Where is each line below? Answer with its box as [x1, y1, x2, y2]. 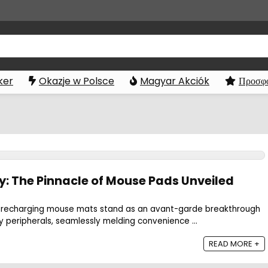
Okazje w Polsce [39, 74, 114, 88]
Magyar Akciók [140, 74, 209, 88]
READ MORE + [209, 238, 260, 250]
